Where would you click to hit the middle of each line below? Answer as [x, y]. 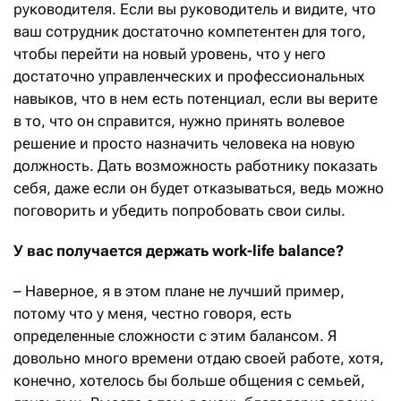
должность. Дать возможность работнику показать [196, 165]
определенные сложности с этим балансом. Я [175, 335]
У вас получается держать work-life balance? [179, 250]
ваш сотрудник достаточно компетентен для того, [190, 31]
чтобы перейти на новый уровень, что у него [170, 53]
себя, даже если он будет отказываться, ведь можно [199, 188]
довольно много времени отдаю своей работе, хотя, [199, 358]
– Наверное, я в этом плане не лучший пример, [179, 290]
